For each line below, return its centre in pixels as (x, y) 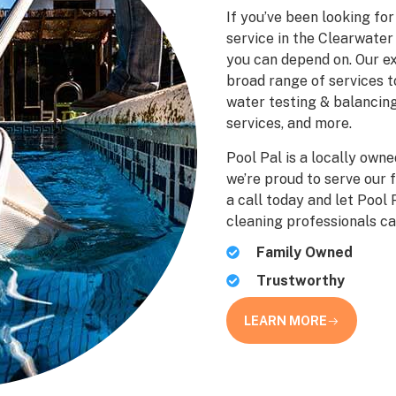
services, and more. (289, 124)
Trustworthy (300, 281)
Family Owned (304, 253)
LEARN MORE (286, 321)
